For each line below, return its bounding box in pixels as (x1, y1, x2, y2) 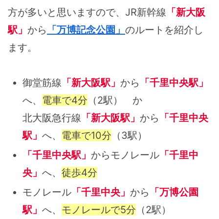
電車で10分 (62, 130, 111, 142)
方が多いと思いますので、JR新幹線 (8, 6, 166, 19)
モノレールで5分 (62, 204, 136, 216)
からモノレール (91, 149, 159, 161)
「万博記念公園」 (47, 24, 125, 36)
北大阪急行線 (22, 112, 81, 124)
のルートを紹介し (125, 24, 203, 36)
